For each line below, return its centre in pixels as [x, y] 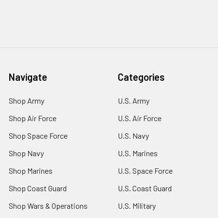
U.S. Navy [133, 135]
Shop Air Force [33, 118]
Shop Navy [26, 153]
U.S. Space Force [145, 170]
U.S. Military [137, 205]
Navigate [28, 77]
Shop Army [27, 100]
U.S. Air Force [140, 118]
